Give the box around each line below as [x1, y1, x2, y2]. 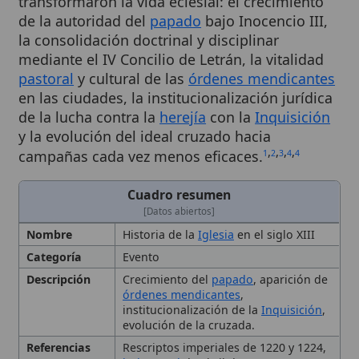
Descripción [23, 214, 83, 228]
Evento [111, 193, 145, 208]
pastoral [16, 30, 67, 48]
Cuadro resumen [115, 135, 210, 152]
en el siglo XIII [212, 173, 287, 188]
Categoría [23, 193, 75, 208]
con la [187, 64, 232, 83]
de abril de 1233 [163, 289, 247, 304]
